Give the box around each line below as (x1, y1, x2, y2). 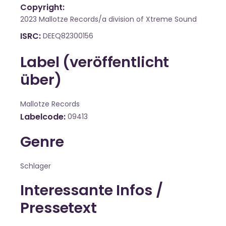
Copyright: (20, 2, 65, 14)
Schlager (20, 161, 51, 172)
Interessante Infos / (20, 180, 163, 201)
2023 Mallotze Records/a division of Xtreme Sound (20, 14, 197, 25)
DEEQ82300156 (42, 31, 93, 41)
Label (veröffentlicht (20, 52, 169, 73)
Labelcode (20, 111, 64, 123)
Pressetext (20, 198, 97, 218)
